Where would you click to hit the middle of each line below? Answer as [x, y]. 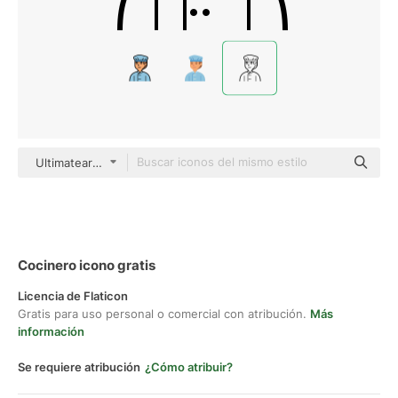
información [51, 331]
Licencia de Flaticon [73, 296]
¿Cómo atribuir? [189, 367]
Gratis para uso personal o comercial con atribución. [164, 314]
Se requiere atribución [79, 367]
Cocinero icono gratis [87, 265]
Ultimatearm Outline [91, 163]
